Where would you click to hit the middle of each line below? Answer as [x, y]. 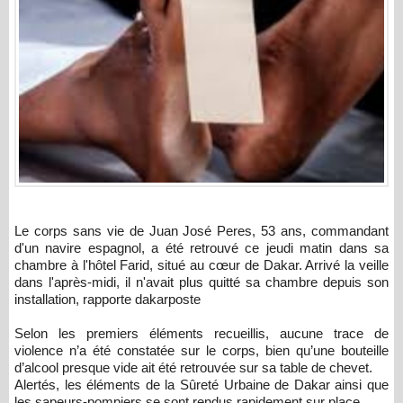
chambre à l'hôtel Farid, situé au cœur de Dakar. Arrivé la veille [201, 265]
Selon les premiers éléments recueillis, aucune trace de [201, 334]
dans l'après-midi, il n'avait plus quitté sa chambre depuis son [201, 282]
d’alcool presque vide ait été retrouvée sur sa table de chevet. [193, 368]
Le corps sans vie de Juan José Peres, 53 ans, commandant [201, 231]
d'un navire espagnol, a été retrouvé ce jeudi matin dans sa [201, 248]
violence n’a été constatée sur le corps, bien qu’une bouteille [201, 351]
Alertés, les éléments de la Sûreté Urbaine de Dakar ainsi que [201, 385]
